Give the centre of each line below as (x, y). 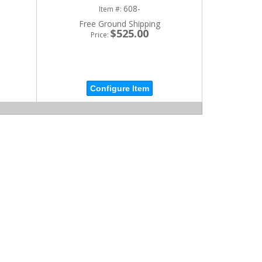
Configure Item (119, 88)
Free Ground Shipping (119, 23)
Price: (100, 35)
